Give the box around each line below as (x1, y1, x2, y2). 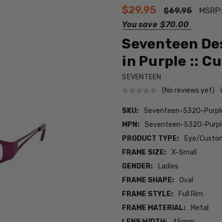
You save (122, 20, 158, 29)
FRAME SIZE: (122, 148, 166, 157)
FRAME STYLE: (122, 190, 173, 199)
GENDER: (122, 162, 153, 171)
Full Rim (178, 190, 204, 199)
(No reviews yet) (162, 86, 215, 95)
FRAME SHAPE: (122, 176, 174, 185)
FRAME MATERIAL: (122, 204, 186, 213)
